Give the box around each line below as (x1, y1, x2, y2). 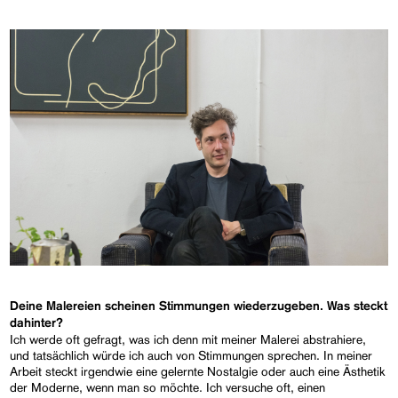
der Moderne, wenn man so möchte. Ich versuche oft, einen (10, 379, 326, 394)
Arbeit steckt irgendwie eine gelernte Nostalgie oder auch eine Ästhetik (10, 363, 386, 378)
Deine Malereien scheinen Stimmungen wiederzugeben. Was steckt (10, 299, 388, 313)
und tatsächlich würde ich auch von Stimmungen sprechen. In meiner (10, 347, 373, 362)
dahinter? (10, 316, 64, 330)
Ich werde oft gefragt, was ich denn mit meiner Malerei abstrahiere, (10, 331, 367, 346)
